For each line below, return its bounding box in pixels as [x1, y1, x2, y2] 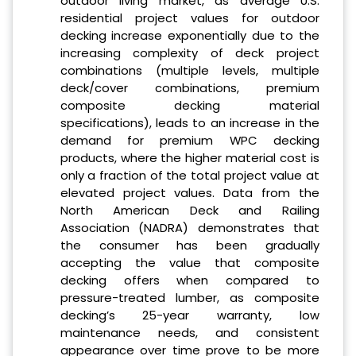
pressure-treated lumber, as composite [60, 289, 319, 307]
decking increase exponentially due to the [60, 27, 319, 44]
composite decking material [60, 97, 319, 114]
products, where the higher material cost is [60, 149, 319, 167]
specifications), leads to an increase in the [60, 114, 319, 132]
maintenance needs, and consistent [60, 324, 319, 342]
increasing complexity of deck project [60, 44, 319, 62]
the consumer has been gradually [60, 237, 319, 254]
